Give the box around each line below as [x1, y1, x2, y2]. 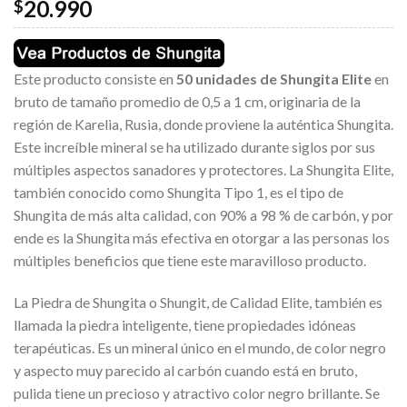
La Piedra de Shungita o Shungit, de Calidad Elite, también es [14, 293, 382, 311]
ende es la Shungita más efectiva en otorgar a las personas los [14, 228, 390, 246]
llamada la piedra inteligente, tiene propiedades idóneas [14, 315, 356, 333]
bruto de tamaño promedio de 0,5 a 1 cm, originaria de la [14, 92, 361, 110]
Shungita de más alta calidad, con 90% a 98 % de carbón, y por [14, 205, 393, 223]
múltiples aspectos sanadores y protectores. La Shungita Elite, [14, 160, 393, 178]
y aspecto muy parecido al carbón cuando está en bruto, [14, 361, 357, 379]
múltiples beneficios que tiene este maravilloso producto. [14, 251, 366, 269]
